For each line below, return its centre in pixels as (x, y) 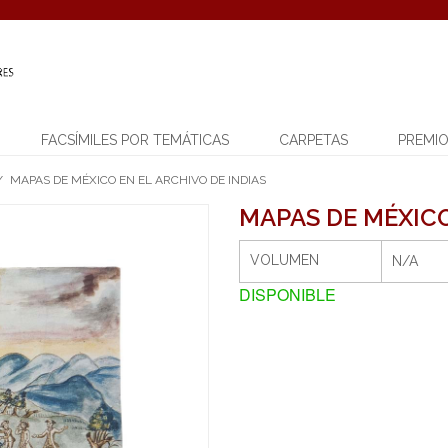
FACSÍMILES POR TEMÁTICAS (135, 140)
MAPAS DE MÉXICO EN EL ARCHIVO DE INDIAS (138, 180)
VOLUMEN (284, 260)
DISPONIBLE (287, 294)
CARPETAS (313, 140)
